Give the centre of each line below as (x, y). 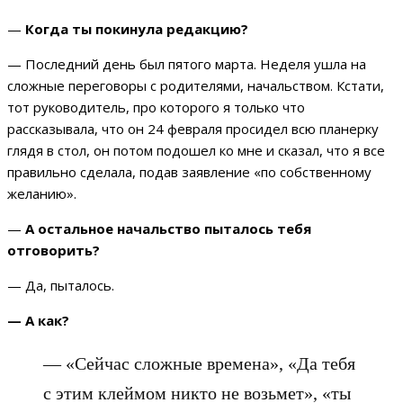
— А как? (38, 321)
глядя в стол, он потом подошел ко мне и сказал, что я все (196, 151)
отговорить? (54, 251)
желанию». (42, 194)
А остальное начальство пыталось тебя (168, 229)
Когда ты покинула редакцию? (137, 29)
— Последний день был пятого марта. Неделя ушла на (187, 64)
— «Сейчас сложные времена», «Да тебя (199, 364)
